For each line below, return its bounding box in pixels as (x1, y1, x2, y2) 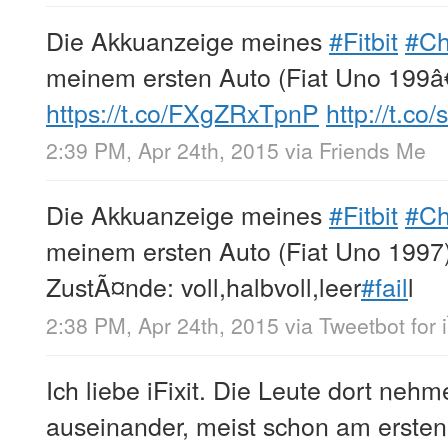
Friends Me (319, 135, 426, 166)
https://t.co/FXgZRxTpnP (46, 94, 319, 131)
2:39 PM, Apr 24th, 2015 (46, 135, 279, 166)
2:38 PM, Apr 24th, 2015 (46, 309, 279, 340)
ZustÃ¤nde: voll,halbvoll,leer (46, 268, 361, 305)
